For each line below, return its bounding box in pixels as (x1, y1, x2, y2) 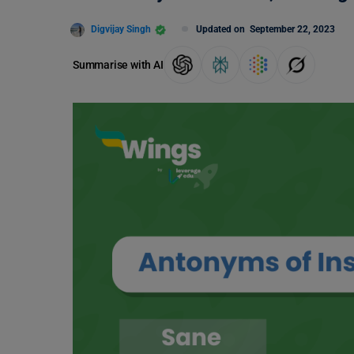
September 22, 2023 (250, 24, 335, 35)
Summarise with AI (73, 58, 164, 71)
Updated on (196, 24, 250, 35)
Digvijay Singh (91, 23, 151, 35)
